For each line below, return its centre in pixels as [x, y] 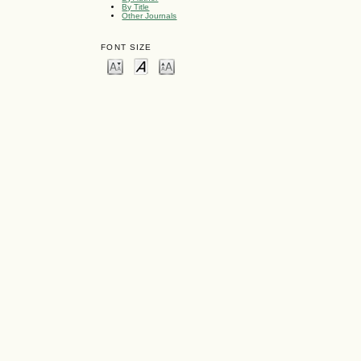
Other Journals [149, 15]
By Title [136, 6]
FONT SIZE [126, 48]
